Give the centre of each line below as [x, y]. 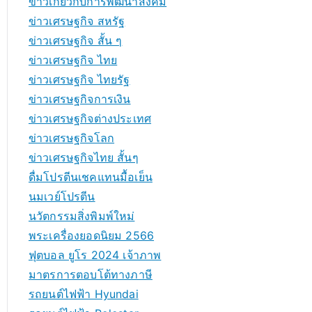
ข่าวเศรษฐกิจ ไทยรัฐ [79, 79]
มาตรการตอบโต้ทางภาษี [91, 274]
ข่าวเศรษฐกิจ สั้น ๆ [76, 40]
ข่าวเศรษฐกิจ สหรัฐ [77, 21]
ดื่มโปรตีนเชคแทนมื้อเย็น [91, 177]
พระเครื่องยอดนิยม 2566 [92, 235]
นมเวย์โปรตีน [62, 196]
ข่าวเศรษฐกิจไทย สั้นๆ [84, 157]
